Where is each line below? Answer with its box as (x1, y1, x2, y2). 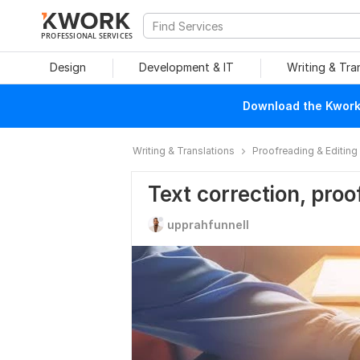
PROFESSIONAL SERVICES (41, 31, 133, 40)
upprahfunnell (167, 218, 249, 231)
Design (49, 60, 86, 74)
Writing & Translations (133, 145, 235, 157)
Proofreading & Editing (252, 145, 358, 157)
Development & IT (139, 60, 234, 74)
